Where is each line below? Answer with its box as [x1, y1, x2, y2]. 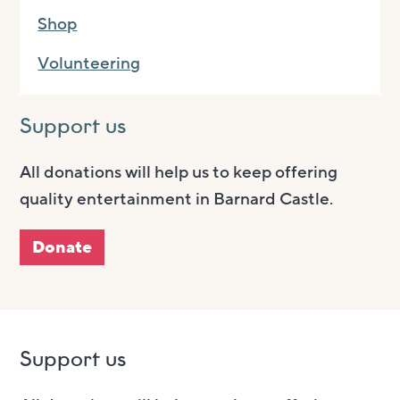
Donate [32, 236, 93, 260]
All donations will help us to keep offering [20, 161, 338, 185]
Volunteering [37, 52, 141, 76]
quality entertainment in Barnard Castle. [20, 187, 334, 212]
